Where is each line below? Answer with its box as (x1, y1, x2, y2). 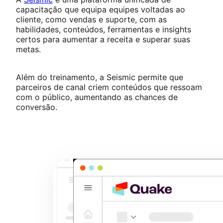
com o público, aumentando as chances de (16, 92, 178, 102)
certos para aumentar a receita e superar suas (16, 34, 190, 44)
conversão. (16, 102, 60, 112)
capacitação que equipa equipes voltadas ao (16, 4, 185, 14)
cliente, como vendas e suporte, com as (16, 14, 167, 24)
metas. (16, 44, 41, 54)
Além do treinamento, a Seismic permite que (16, 72, 183, 82)
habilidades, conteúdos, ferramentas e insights (16, 24, 191, 34)
